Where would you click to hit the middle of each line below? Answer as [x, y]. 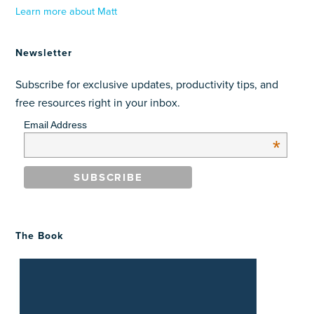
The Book [40, 235]
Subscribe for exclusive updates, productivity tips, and [147, 85]
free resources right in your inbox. [98, 103]
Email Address [56, 125]
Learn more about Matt [67, 12]
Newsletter [44, 53]
